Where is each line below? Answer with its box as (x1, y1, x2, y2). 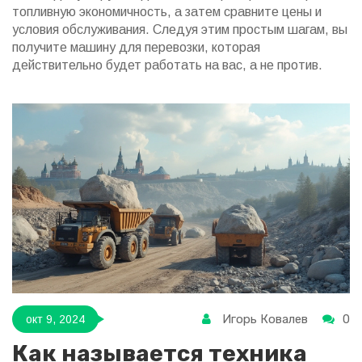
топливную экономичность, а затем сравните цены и (12, 5, 322, 19)
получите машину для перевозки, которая (12, 40, 260, 54)
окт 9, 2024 (26, 312, 85, 326)
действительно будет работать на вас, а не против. (12, 58, 322, 72)
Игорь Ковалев (222, 312, 308, 327)
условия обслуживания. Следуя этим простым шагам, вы (12, 23, 347, 36)
